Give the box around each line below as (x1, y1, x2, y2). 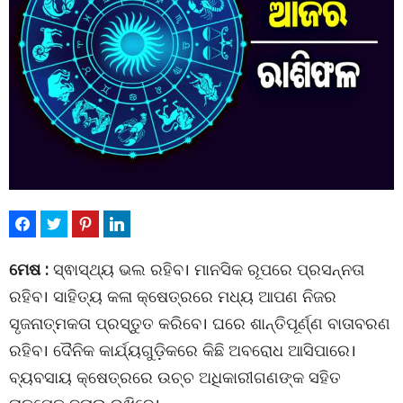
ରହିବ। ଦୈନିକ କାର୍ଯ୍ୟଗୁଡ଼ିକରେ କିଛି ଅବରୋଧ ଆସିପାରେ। (9, 339, 356, 361)
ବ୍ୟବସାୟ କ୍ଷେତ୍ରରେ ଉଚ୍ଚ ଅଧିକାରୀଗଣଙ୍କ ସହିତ (9, 366, 341, 388)
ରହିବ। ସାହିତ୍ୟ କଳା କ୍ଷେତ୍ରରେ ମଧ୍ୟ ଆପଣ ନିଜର (9, 285, 336, 307)
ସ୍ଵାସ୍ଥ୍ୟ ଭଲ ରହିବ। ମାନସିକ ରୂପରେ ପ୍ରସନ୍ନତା (49, 258, 364, 280)
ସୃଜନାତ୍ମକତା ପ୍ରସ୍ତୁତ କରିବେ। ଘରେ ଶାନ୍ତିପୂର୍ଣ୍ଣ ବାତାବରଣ (9, 312, 390, 334)
